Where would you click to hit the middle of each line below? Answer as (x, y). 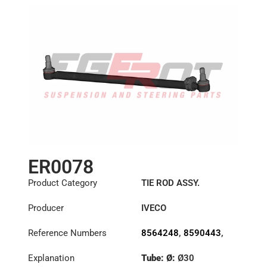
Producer (46, 208)
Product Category (62, 183)
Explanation (51, 258)
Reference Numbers (67, 233)
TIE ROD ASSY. (170, 183)
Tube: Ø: (159, 258)
